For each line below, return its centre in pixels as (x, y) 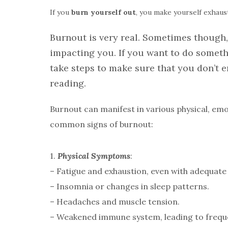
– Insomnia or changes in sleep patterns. (130, 187)
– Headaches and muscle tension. (115, 202)
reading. (68, 83)
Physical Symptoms (94, 156)
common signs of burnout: (102, 124)
